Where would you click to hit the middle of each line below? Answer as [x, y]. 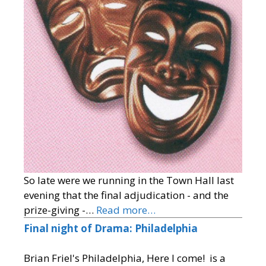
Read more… [126, 210]
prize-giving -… [60, 210]
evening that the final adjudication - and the [126, 195]
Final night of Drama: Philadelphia [111, 228]
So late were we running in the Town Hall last [129, 180]
